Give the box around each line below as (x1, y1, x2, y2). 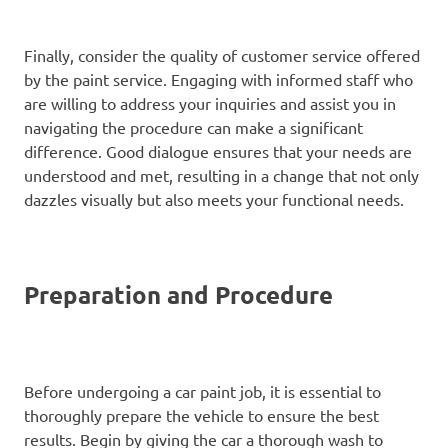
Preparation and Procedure (24, 278, 333, 310)
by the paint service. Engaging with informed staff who (24, 68, 413, 89)
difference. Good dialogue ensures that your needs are (24, 140, 412, 161)
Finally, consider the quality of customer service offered (24, 44, 420, 65)
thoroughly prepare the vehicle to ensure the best (24, 404, 379, 425)
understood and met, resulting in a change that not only (24, 164, 419, 185)
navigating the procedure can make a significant (24, 116, 363, 137)
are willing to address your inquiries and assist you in (24, 92, 396, 113)
